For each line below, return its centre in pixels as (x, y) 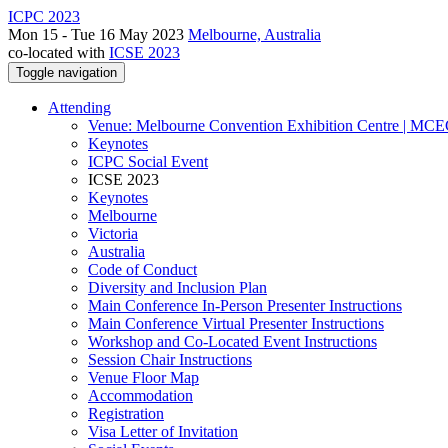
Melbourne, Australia (254, 34)
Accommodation (140, 395)
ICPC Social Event (148, 161)
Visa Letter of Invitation (163, 431)
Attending (79, 107)
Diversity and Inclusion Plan (177, 287)
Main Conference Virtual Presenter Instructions (236, 323)
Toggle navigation (66, 72)
